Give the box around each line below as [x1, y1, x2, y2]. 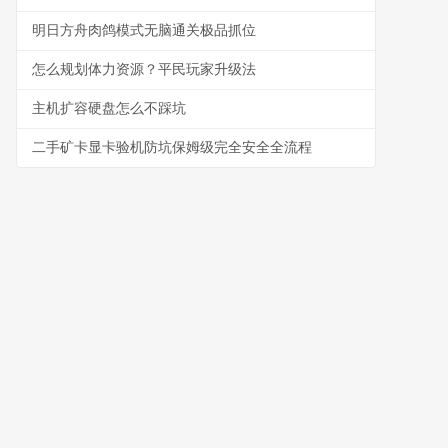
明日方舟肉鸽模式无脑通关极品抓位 [32, 23, 256, 38]
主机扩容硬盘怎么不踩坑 [32, 101, 186, 116]
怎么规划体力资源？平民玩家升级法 [32, 62, 256, 77]
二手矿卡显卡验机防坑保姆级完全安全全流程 [32, 140, 312, 155]
